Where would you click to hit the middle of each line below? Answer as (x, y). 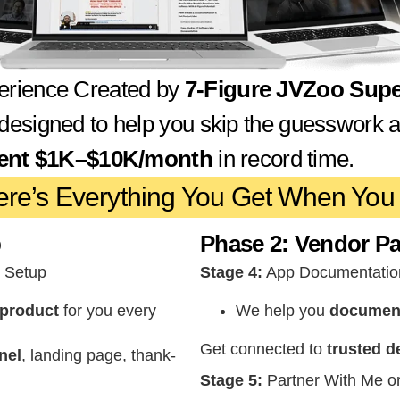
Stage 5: (231, 381)
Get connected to (263, 350)
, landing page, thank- (99, 356)
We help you (283, 311)
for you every (108, 311)
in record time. (283, 159)
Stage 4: (231, 273)
